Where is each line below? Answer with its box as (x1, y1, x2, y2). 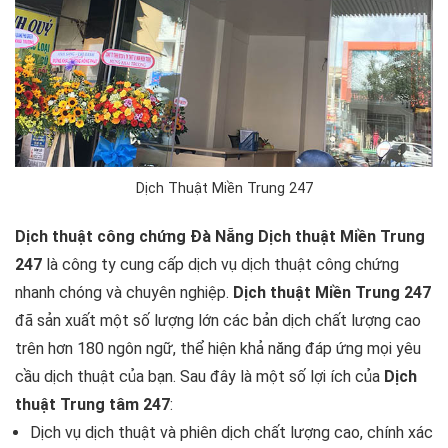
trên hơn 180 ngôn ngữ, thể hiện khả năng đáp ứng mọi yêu (15, 339, 421, 359)
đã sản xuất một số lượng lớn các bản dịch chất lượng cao (15, 311, 421, 331)
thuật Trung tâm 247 (15, 395, 170, 415)
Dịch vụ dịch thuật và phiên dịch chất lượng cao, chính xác (30, 423, 433, 443)
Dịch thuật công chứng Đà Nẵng (15, 227, 254, 247)
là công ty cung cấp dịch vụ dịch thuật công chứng (42, 255, 399, 275)
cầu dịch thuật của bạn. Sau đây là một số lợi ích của (15, 367, 384, 387)
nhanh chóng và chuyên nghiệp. (15, 283, 233, 303)
